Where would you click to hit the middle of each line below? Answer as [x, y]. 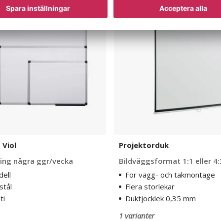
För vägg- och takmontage [170, 175]
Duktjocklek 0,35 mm [161, 198]
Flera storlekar [150, 186]
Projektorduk [144, 145]
